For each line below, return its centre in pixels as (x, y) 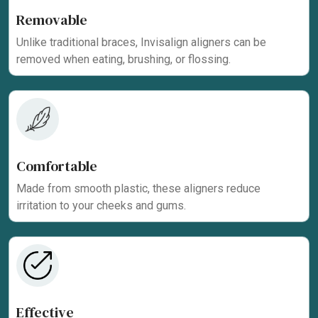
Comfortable (57, 166)
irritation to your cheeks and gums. (101, 205)
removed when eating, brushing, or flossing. (124, 59)
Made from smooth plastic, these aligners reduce (138, 188)
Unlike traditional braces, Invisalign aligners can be (141, 42)
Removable (52, 20)
